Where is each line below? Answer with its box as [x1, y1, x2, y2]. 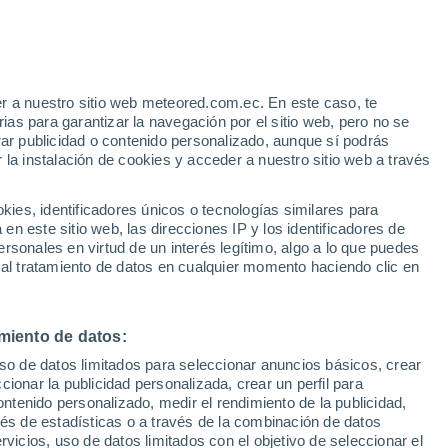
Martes [228, 259, 274, 275]
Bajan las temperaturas [156, 33, 304, 50]
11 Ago [229, 283, 273, 299]
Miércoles [333, 259, 399, 275]
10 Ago [114, 283, 158, 299]
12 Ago [344, 283, 388, 299]
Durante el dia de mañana [156, 52, 315, 68]
